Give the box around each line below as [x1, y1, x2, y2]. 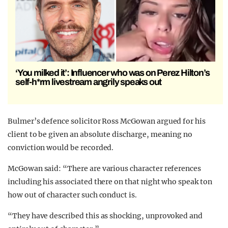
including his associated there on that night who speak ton [8, 177, 212, 187]
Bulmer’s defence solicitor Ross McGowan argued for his [8, 117, 206, 126]
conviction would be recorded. [8, 143, 114, 153]
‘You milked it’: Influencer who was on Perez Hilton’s [15, 68, 210, 78]
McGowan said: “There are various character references [8, 164, 202, 174]
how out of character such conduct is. [8, 190, 137, 200]
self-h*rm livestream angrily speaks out [15, 77, 162, 88]
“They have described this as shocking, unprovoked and [8, 211, 203, 221]
